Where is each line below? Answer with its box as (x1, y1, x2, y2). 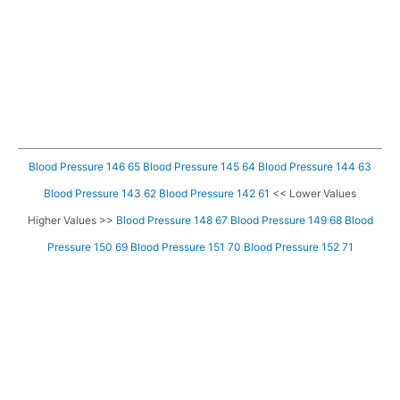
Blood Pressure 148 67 (115, 213, 228, 228)
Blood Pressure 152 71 (243, 240, 354, 254)
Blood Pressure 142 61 (159, 187, 270, 201)
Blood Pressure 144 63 (258, 160, 371, 174)
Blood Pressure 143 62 (44, 187, 156, 201)
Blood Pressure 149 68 (229, 213, 342, 228)
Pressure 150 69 (46, 240, 128, 254)
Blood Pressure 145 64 (143, 160, 255, 174)
